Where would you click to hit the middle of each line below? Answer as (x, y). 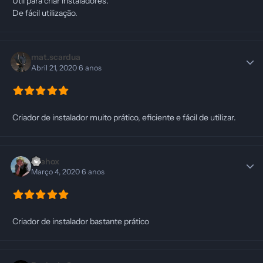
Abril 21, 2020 (55, 68)
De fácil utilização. (46, 13)
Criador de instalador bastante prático (81, 222)
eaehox (45, 161)
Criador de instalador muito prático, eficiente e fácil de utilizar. (124, 117)
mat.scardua (56, 57)
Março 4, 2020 (57, 172)
